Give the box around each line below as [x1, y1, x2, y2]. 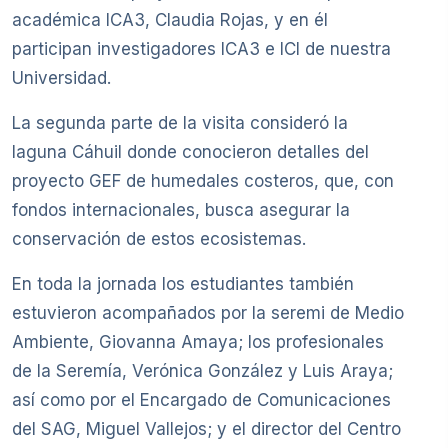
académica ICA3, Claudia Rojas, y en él [12, 10, 328, 31]
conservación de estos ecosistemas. [12, 229, 306, 250]
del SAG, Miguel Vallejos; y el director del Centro [12, 419, 401, 440]
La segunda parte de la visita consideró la [12, 113, 348, 134]
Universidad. [12, 68, 111, 89]
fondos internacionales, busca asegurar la [12, 200, 350, 221]
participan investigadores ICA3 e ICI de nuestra [12, 39, 391, 60]
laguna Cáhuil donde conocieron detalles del [12, 142, 369, 163]
